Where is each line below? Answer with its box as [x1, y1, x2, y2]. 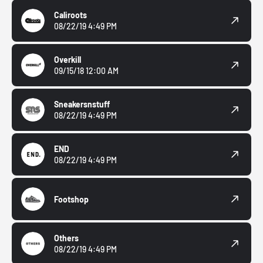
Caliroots [54, 10, 87, 21]
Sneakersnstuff [54, 99, 110, 110]
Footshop [54, 194, 89, 204]
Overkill [54, 55, 81, 65]
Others [54, 233, 79, 244]
